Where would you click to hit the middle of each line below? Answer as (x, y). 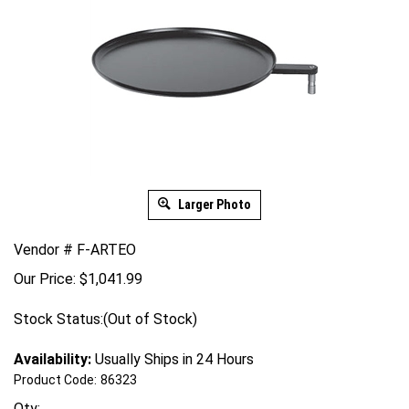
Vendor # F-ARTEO (75, 250)
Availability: (52, 359)
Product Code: (55, 380)
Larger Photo (213, 204)
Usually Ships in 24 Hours (173, 359)
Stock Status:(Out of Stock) (105, 319)
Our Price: (45, 279)
